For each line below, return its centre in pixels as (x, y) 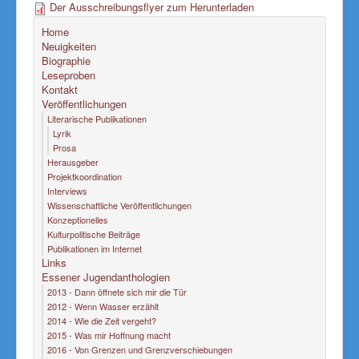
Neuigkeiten (69, 46)
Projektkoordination (85, 176)
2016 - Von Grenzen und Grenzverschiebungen (140, 349)
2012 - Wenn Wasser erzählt (103, 306)
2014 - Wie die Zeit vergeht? (102, 321)
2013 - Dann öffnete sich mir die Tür (117, 292)
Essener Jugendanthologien (106, 277)
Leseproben (69, 75)
